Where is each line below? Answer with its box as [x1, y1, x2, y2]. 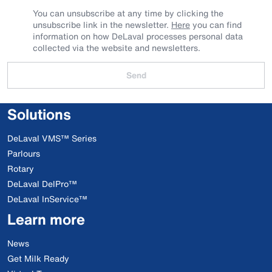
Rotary [7, 162, 34, 175]
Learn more [7, 208, 85, 230]
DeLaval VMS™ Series [7, 132, 97, 144]
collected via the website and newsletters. [33, 41, 200, 54]
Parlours [7, 147, 40, 160]
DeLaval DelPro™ [7, 177, 77, 190]
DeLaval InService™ [7, 192, 87, 205]
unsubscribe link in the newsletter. [33, 18, 171, 31]
